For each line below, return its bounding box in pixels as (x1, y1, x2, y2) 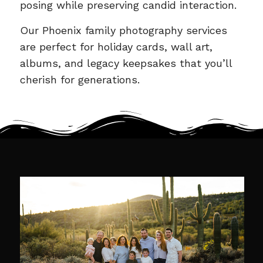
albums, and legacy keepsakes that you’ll (19, 57, 232, 70)
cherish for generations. (19, 73, 140, 86)
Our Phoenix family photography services (19, 24, 227, 37)
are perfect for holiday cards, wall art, (19, 41, 213, 53)
